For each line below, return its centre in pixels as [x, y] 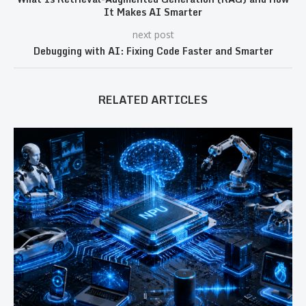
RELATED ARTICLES [153, 100]
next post [153, 34]
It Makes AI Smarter [153, 12]
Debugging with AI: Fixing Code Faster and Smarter [153, 51]
